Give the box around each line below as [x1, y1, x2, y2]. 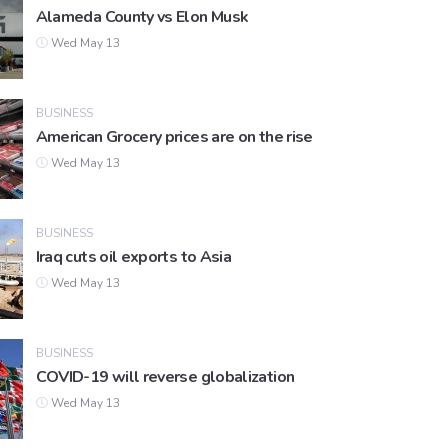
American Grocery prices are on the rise [35, 126, 313, 149]
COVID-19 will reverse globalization [35, 366, 295, 389]
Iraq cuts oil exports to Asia [35, 246, 232, 269]
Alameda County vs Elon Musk [35, 6, 249, 29]
